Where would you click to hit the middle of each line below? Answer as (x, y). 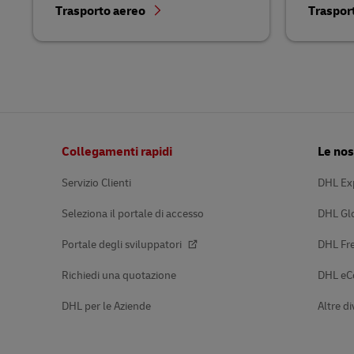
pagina (43, 163)
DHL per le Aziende (106, 307)
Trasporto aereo (102, 11)
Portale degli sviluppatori (123, 245)
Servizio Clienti (96, 183)
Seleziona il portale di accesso (133, 214)
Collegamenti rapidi (117, 152)
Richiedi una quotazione (119, 276)
